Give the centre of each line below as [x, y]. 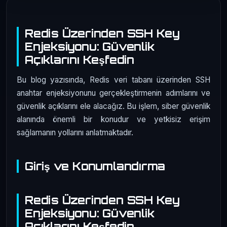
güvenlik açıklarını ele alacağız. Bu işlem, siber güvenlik [113, 106]
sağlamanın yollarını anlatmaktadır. [75, 132]
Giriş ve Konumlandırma [95, 166]
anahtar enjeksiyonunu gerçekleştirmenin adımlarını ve [113, 93]
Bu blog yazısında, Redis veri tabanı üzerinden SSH [113, 80]
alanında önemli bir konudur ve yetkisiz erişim [113, 119]
